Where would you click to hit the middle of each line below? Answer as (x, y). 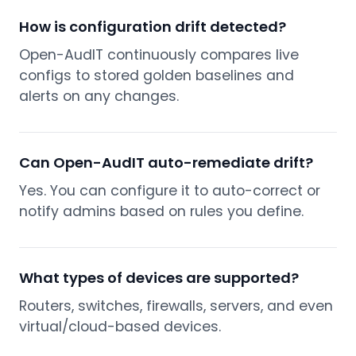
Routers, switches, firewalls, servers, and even (176, 306)
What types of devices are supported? (159, 278)
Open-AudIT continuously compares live (159, 55)
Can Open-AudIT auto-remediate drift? (166, 163)
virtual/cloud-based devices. (120, 327)
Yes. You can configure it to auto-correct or (170, 191)
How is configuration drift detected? (153, 27)
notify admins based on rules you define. (161, 212)
